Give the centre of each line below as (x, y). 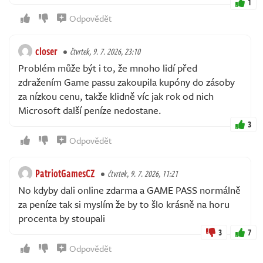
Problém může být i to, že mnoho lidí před (108, 68)
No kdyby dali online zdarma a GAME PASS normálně (129, 190)
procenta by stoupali (62, 218)
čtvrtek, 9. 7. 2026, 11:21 (143, 173)
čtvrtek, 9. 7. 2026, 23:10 (105, 51)
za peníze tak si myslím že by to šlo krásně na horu (124, 204)
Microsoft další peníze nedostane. (90, 110)
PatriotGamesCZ (65, 173)
